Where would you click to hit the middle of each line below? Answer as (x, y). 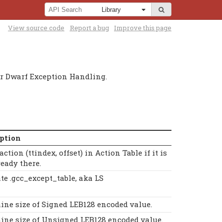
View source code (36, 28)
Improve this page (143, 28)
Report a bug (89, 28)
